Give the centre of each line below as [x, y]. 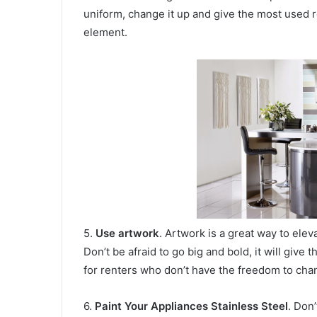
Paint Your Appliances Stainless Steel [191, 306]
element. [105, 33]
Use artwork [127, 234]
